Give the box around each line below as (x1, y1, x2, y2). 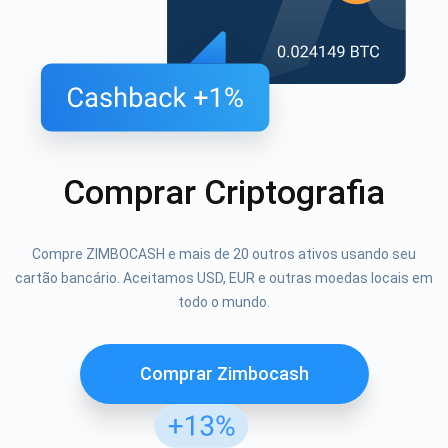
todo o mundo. (178, 294, 270, 311)
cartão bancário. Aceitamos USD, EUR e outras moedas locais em (15, 270, 433, 287)
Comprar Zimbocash (139, 363, 309, 385)
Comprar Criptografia (63, 172, 385, 213)
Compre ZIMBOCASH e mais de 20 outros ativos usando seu (32, 246, 416, 263)
